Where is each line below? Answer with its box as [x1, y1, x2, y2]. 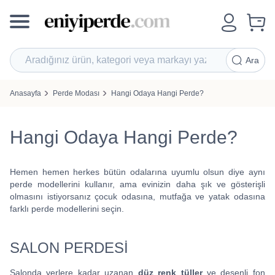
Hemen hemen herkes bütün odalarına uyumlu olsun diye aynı [10, 167, 265, 177]
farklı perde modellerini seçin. [10, 204, 124, 214]
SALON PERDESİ [10, 239, 128, 256]
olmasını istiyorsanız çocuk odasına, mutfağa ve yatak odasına [10, 192, 265, 201]
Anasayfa [10, 89, 41, 98]
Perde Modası [53, 89, 99, 98]
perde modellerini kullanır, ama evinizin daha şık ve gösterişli [10, 179, 265, 189]
